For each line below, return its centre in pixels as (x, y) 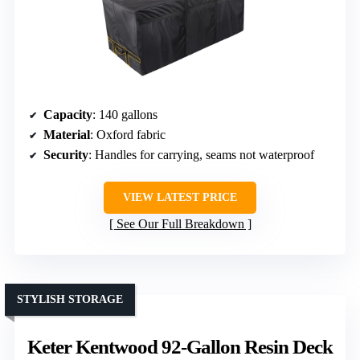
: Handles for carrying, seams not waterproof (201, 154)
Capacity (68, 114)
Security (66, 154)
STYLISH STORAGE (70, 299)
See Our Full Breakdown (180, 223)
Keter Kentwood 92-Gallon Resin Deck (180, 346)
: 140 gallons (125, 114)
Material (67, 134)
